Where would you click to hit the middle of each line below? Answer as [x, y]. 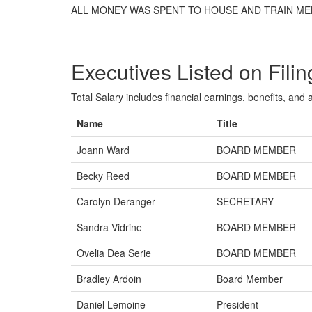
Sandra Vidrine [109, 227]
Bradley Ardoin [109, 279]
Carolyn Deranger [116, 201]
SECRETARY [245, 201]
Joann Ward [103, 150]
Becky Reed [103, 175]
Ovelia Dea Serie [114, 253]
